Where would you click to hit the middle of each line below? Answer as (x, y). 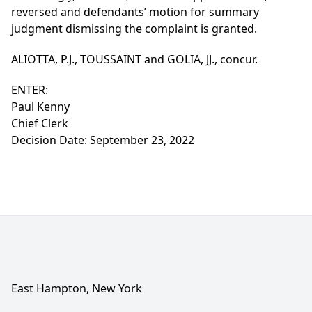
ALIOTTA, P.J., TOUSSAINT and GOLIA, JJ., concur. (134, 60)
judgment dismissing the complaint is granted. (134, 29)
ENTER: (30, 90)
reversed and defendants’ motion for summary (135, 12)
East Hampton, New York (77, 289)
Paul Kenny (40, 107)
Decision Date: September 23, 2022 (103, 140)
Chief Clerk (40, 124)
